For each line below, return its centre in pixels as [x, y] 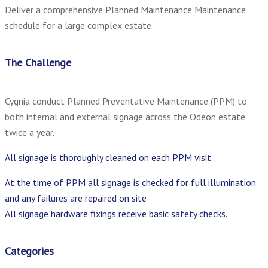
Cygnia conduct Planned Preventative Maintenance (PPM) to [126, 101]
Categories [29, 251]
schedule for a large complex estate [78, 25]
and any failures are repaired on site [76, 198]
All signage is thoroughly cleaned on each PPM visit [108, 157]
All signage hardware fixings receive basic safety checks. [116, 213]
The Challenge [38, 63]
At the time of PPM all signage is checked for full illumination [130, 182]
